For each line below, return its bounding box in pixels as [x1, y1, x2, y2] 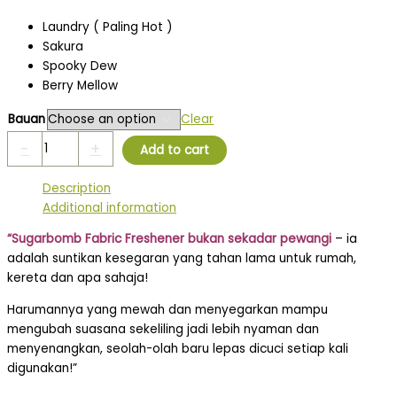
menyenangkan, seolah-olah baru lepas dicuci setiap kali [7, 339, 348, 357]
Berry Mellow [43, 77, 118, 95]
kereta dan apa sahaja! [7, 269, 148, 287]
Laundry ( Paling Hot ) [43, 19, 173, 36]
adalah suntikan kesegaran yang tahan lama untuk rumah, [7, 250, 356, 268]
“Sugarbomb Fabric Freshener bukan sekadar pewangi [7, 230, 331, 248]
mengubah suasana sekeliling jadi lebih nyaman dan [7, 320, 319, 338]
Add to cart [139, 141, 209, 159]
